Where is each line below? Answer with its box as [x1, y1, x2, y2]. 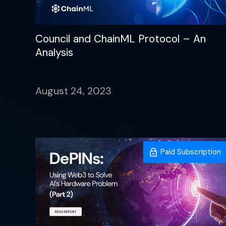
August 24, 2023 [35, 84, 111, 97]
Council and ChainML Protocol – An [35, 31, 206, 46]
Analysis [35, 45, 73, 60]
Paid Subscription [158, 146, 221, 157]
